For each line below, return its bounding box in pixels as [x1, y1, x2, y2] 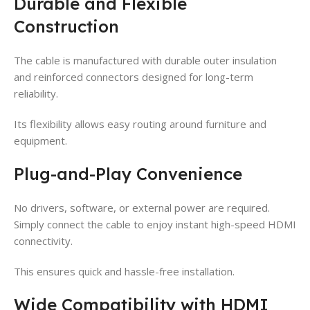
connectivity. [14, 233, 73, 248]
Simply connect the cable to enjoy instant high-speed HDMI [14, 217, 296, 231]
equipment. [14, 133, 67, 147]
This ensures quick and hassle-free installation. [14, 264, 235, 278]
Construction [14, 15, 119, 37]
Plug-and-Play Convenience [14, 163, 242, 184]
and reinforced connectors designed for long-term [14, 69, 253, 84]
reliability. [14, 86, 58, 100]
